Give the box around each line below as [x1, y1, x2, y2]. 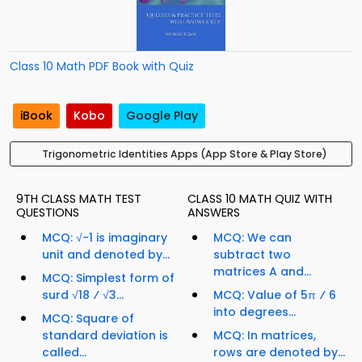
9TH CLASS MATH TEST [16, 191, 141, 208]
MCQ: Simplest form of [42, 270, 175, 287]
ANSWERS [187, 204, 240, 221]
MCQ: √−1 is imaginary [42, 229, 167, 246]
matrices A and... [213, 263, 311, 280]
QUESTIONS [16, 204, 79, 221]
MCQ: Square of [42, 310, 134, 327]
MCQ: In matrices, [213, 327, 316, 344]
